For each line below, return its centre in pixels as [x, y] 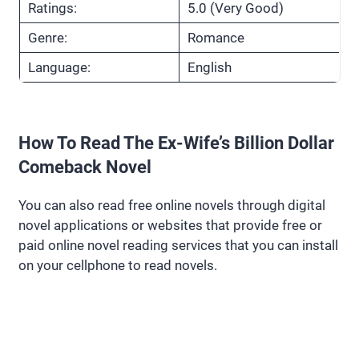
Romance [216, 37]
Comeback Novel [85, 167]
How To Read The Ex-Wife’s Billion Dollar [176, 143]
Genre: [48, 37]
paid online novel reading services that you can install [178, 245]
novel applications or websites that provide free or [170, 225]
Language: [59, 67]
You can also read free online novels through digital [172, 205]
